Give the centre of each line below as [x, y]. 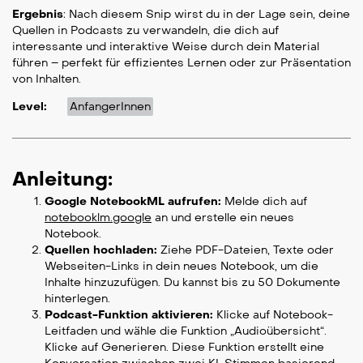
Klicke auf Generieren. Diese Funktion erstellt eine [184, 348]
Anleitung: [62, 179]
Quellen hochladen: [101, 250]
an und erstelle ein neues [223, 218]
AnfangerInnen [110, 107]
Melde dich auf [264, 202]
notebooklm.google [98, 218]
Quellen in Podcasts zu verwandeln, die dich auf [145, 31]
